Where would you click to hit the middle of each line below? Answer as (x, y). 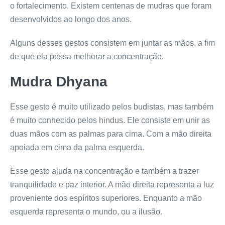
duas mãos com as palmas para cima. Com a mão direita (111, 134)
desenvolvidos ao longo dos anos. (71, 19)
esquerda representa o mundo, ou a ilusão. (86, 211)
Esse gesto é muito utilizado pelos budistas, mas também (112, 106)
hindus (111, 120)
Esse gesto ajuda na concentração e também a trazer (104, 171)
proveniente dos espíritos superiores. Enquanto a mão (106, 198)
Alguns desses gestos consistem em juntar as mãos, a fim (113, 43)
